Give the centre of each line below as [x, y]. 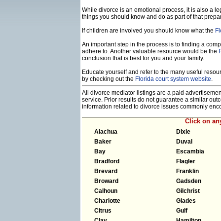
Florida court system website [173, 79]
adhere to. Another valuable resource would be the [150, 51]
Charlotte [107, 201]
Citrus [103, 210]
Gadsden [189, 181]
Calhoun [106, 191]
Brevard [106, 171]
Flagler [186, 161]
